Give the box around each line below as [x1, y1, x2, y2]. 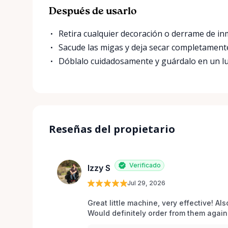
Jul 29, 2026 [127, 179, 165, 187]
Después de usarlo [49, 6, 137, 17]
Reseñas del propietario [49, 122, 175, 136]
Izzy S [88, 163, 110, 174]
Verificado [129, 161, 161, 169]
